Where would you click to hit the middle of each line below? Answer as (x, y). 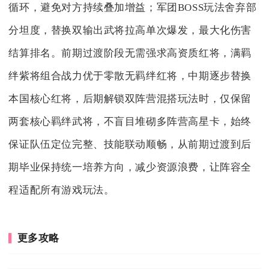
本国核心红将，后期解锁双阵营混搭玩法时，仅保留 (130, 99)
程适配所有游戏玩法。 (62, 190)
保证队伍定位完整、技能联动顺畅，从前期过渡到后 (130, 145)
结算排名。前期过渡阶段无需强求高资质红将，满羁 (130, 53)
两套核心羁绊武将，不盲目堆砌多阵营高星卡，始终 (130, 122)
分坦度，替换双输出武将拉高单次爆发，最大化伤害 (130, 31)
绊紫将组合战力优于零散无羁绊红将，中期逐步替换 (130, 76)
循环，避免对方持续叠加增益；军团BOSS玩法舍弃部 (133, 8)
